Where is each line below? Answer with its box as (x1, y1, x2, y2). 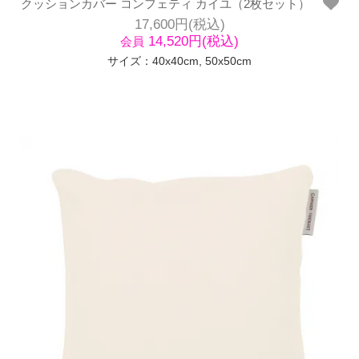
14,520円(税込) (144, 33, 239, 48)
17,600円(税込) (134, 16, 225, 31)
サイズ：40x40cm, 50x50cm (107, 54, 252, 67)
